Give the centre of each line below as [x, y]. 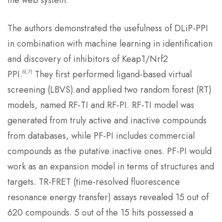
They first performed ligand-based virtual [112, 74]
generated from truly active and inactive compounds [107, 120]
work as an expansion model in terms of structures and [111, 166]
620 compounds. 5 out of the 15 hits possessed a [100, 213]
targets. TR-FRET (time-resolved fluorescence [94, 182]
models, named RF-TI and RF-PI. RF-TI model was [101, 105]
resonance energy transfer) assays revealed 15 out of [108, 197]
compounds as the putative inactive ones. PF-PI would [110, 151]
